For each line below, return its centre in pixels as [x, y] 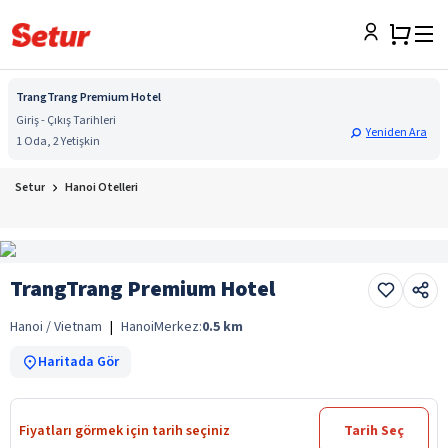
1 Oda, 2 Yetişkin [58, 141]
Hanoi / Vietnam [56, 326]
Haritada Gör [78, 361]
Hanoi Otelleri [101, 187]
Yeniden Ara [396, 132]
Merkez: [178, 326]
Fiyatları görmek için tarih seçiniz [124, 430]
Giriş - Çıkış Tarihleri [66, 120]
